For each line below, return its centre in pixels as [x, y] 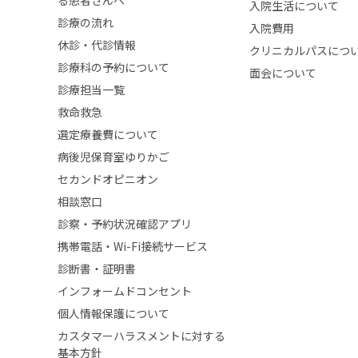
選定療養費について [108, 135]
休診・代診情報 [97, 45]
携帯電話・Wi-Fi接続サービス [133, 247]
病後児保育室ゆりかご [113, 157]
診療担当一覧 [91, 90]
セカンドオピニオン [108, 179]
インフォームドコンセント [125, 291]
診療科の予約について [113, 68]
